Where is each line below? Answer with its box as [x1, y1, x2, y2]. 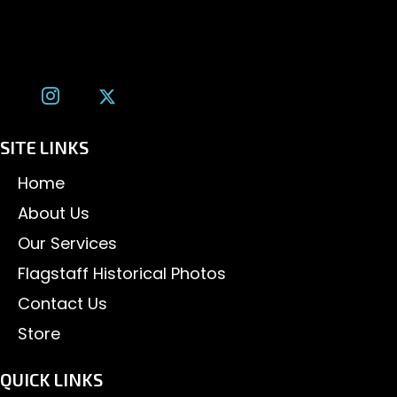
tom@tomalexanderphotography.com [25, 42, 319, 64]
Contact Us [18, 292, 107, 315]
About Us [18, 201, 90, 224]
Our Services [18, 231, 117, 254]
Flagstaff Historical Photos [18, 261, 226, 284]
